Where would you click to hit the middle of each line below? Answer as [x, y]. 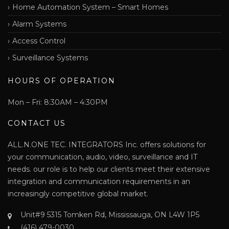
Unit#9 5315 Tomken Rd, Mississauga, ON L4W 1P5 [110, 214]
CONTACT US [37, 123]
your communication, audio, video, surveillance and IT [102, 157]
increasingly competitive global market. [78, 193]
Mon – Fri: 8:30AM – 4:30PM [58, 102]
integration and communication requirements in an [99, 181]
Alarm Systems [39, 24]
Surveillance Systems [50, 58]
